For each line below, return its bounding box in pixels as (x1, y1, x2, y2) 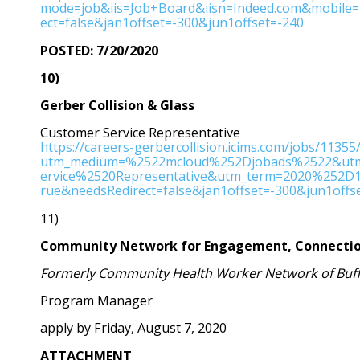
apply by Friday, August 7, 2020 (40, 319, 227, 337)
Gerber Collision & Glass (40, 96, 194, 115)
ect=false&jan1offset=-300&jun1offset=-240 (40, 14, 304, 32)
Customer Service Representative (40, 124, 240, 142)
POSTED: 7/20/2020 (40, 41, 158, 59)
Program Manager (40, 292, 153, 310)
